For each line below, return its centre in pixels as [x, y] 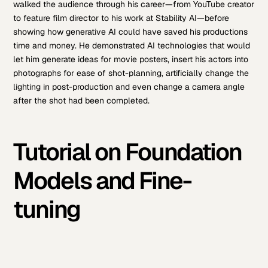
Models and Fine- [103, 180]
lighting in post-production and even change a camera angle [129, 86]
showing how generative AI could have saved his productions [131, 31]
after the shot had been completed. [82, 100]
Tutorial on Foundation [128, 152]
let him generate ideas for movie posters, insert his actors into [131, 59]
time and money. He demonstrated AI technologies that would [132, 45]
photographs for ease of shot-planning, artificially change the [131, 73]
